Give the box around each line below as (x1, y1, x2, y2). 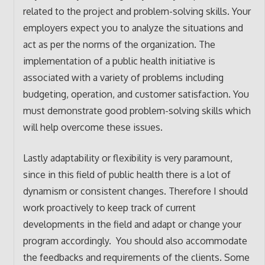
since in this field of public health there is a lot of (22, 168, 231, 180)
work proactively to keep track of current (22, 201, 196, 214)
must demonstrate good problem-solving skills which (22, 104, 251, 117)
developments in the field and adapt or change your (22, 218, 241, 230)
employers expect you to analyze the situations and (22, 21, 243, 34)
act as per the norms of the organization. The (22, 38, 215, 50)
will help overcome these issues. (22, 121, 163, 133)
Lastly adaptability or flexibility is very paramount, (22, 151, 232, 164)
